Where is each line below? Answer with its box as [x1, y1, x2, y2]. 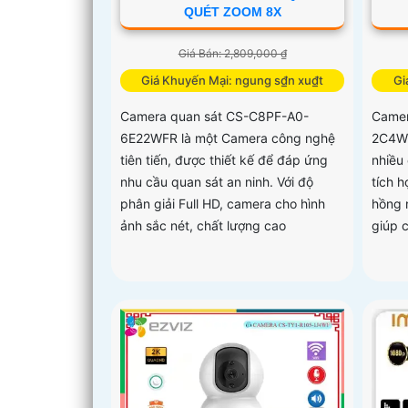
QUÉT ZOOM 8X [183, 4, 281, 19]
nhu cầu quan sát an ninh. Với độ [120, 173, 313, 189]
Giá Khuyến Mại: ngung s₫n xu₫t [141, 72, 324, 87]
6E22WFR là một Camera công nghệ [120, 129, 335, 146]
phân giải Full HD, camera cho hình [120, 195, 325, 211]
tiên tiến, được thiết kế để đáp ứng [120, 151, 328, 168]
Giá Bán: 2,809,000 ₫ [178, 46, 287, 60]
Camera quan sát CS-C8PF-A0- [120, 107, 309, 124]
